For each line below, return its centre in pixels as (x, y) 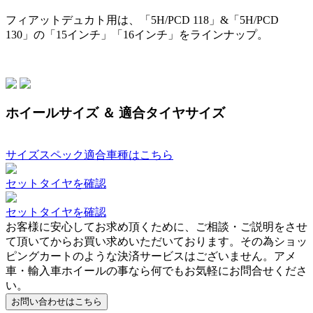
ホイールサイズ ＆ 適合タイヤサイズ (115, 113)
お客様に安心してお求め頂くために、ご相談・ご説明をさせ (156, 227)
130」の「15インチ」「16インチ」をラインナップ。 (137, 34)
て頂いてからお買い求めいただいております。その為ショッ (156, 241)
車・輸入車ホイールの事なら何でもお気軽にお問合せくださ (156, 271)
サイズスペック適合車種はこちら (89, 155)
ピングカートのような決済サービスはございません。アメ (151, 256)
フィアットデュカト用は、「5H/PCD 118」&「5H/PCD (142, 20)
